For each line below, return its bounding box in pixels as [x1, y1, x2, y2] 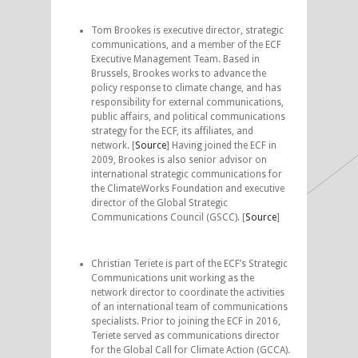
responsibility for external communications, [91, 96, 284, 108]
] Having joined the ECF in [166, 139, 276, 151]
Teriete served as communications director [91, 329, 280, 341]
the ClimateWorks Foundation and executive [91, 182, 284, 194]
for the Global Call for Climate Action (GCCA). [91, 344, 290, 356]
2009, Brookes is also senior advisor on [91, 153, 267, 165]
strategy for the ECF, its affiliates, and [91, 125, 253, 137]
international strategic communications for [91, 168, 282, 180]
